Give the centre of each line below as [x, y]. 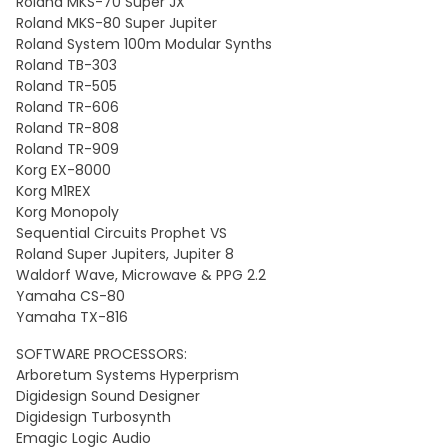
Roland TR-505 [66, 86]
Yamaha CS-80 [70, 296]
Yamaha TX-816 [72, 317]
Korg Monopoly [67, 212]
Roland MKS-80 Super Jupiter [116, 23]
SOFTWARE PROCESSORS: [101, 354]
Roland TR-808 [67, 128]
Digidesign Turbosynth [93, 417]
